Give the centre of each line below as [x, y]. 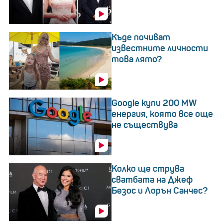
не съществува [145, 125]
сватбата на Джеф [152, 179]
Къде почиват [141, 38]
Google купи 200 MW [154, 103]
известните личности [160, 49]
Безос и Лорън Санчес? [160, 190]
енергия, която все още [162, 114]
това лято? [137, 59]
